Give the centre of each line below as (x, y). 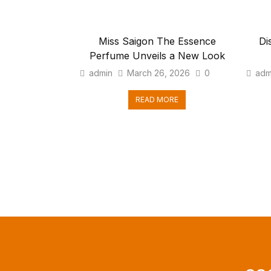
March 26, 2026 (158, 73)
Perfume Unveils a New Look (157, 56)
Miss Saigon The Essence (157, 41)
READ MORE (157, 100)
